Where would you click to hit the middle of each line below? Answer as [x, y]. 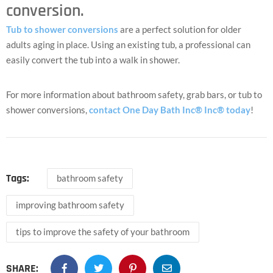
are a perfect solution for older [180, 29]
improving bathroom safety [70, 204]
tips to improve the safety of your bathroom [103, 231]
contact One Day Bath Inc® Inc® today [170, 109]
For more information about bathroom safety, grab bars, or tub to [134, 94]
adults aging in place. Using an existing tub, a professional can [128, 44]
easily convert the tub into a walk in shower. [93, 59]
